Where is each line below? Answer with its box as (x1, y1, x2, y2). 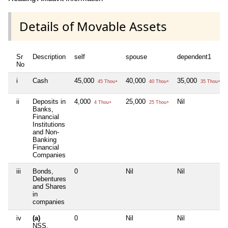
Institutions (33, 120, 65, 128)
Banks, (33, 105, 53, 113)
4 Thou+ (93, 99, 111, 105)
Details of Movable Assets (19, 17, 167, 35)
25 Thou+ (148, 99, 169, 105)
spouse (126, 52, 147, 61)
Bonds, (33, 167, 53, 175)
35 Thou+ (199, 78, 220, 84)
